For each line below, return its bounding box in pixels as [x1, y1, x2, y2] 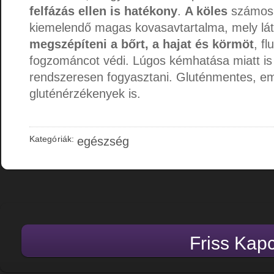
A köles [185, 4, 228, 18]
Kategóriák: [29, 133, 74, 144]
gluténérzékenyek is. [29, 86, 141, 100]
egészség [76, 134, 129, 148]
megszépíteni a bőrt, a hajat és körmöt [29, 37, 254, 51]
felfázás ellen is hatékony [29, 4, 177, 18]
